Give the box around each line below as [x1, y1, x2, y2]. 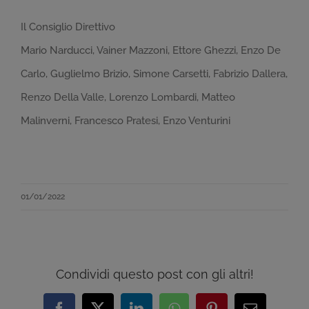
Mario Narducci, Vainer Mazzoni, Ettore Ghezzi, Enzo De [21, 44, 281, 57]
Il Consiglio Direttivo [21, 21, 115, 34]
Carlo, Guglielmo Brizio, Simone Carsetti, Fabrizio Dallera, [21, 68, 288, 81]
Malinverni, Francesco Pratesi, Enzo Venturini [21, 114, 230, 128]
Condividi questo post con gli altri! [55, 266, 254, 281]
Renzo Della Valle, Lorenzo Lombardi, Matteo [21, 91, 235, 104]
